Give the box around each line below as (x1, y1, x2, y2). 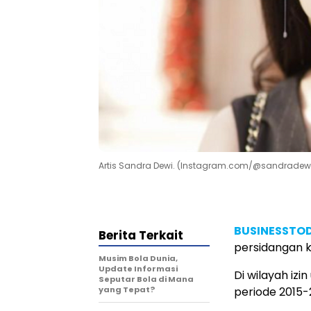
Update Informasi (99, 262, 178, 274)
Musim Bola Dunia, (99, 252, 178, 264)
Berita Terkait (99, 226, 183, 244)
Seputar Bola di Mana (99, 273, 194, 285)
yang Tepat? (99, 283, 155, 295)
